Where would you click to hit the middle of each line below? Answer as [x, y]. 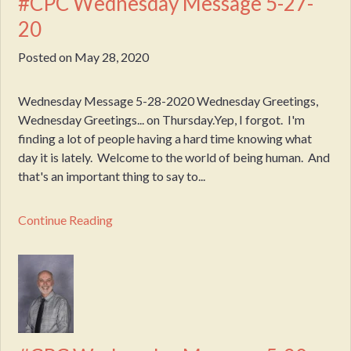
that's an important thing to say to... [112, 175]
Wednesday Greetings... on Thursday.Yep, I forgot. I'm [162, 119]
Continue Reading [66, 219]
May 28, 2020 [112, 56]
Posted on [47, 56]
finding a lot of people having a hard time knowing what [165, 138]
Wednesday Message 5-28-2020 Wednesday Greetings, [168, 100]
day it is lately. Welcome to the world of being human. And [174, 157]
